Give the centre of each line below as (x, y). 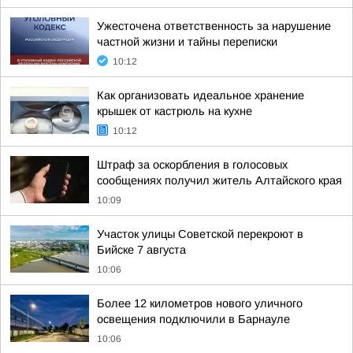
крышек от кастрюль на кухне (175, 111)
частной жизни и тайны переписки (187, 42)
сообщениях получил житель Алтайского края (219, 180)
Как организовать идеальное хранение (201, 95)
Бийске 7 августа (141, 250)
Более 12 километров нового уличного (200, 303)
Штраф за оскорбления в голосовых (192, 165)
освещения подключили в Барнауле (193, 319)
